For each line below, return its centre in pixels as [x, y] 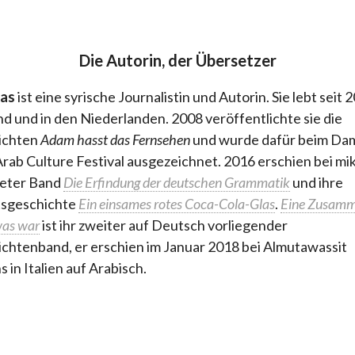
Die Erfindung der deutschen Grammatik [177, 182]
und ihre [317, 182]
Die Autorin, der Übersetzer [177, 60]
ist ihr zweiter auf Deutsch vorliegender [164, 225]
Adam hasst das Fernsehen [115, 139]
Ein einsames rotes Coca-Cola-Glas [177, 204]
